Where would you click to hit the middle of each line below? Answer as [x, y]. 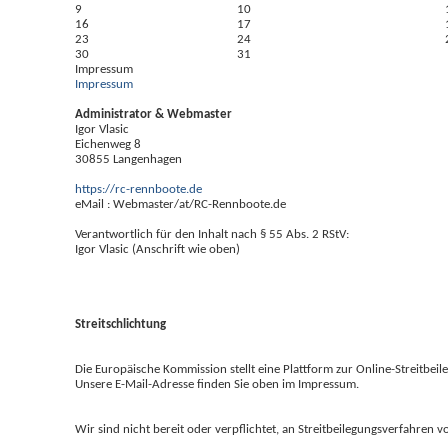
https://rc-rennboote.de [138, 189]
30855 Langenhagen [128, 159]
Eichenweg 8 [108, 144]
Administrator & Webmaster [153, 114]
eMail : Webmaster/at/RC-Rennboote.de [180, 204]
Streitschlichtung [120, 324]
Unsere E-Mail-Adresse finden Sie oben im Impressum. [217, 384]
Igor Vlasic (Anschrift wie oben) [157, 249]
